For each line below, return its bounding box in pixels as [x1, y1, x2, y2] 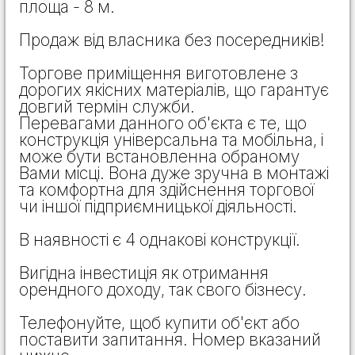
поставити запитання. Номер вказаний [19, 329, 321, 349]
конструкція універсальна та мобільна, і [19, 129, 323, 150]
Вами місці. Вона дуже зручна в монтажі [19, 162, 329, 183]
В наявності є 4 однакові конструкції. [19, 229, 300, 250]
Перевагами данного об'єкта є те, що [19, 113, 307, 133]
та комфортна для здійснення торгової [19, 179, 314, 200]
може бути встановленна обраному [19, 146, 300, 166]
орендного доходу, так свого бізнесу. [19, 279, 307, 300]
